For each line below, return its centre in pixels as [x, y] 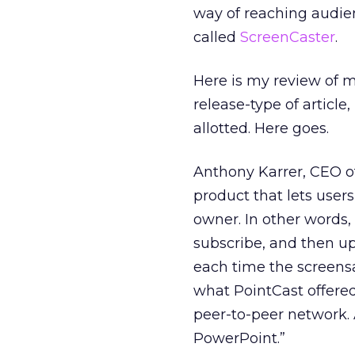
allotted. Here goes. [261, 128]
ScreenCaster [288, 37]
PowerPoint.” [239, 338]
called [217, 37]
